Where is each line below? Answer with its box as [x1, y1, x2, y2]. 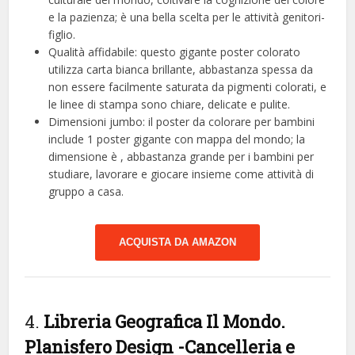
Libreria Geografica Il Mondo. [44, 309, 286, 333]
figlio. [48, 26, 76, 42]
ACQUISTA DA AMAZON [119, 235, 236, 248]
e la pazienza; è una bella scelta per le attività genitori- [48, 9, 326, 25]
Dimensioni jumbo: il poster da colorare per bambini [48, 113, 315, 129]
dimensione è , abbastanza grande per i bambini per [48, 148, 315, 164]
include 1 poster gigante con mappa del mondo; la [48, 131, 306, 147]
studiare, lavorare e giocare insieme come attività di [48, 166, 315, 181]
